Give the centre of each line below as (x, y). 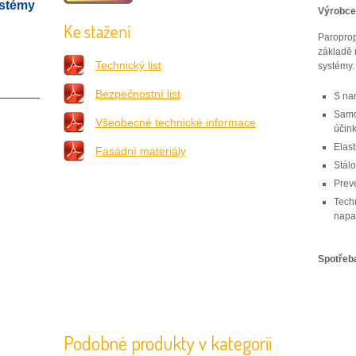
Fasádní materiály (141, 151)
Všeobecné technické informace (176, 122)
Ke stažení (97, 31)
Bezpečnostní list (138, 94)
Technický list (128, 65)
